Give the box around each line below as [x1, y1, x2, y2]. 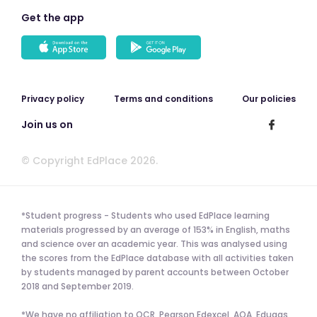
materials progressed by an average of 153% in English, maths [21, 223, 290, 236]
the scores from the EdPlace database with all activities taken [21, 251, 294, 264]
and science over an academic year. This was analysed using [21, 237, 287, 250]
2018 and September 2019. [21, 279, 134, 292]
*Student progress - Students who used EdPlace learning [21, 209, 270, 221]
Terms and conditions [113, 92, 213, 105]
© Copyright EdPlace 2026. [21, 153, 158, 168]
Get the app [21, 10, 84, 25]
